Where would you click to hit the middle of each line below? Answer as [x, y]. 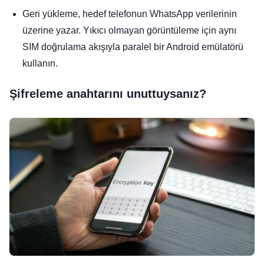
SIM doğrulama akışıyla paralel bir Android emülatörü [133, 47]
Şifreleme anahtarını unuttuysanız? [108, 94]
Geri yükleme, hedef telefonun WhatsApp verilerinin [130, 14]
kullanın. [40, 64]
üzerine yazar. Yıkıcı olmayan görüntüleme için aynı [129, 31]
